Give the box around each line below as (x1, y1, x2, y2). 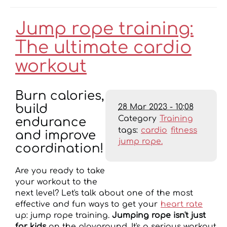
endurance (15, 115, 86, 129)
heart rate (161, 200, 203, 209)
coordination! (15, 141, 103, 156)
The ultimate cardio (15, 37, 192, 57)
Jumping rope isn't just (112, 211, 206, 220)
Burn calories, (15, 89, 104, 103)
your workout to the (15, 177, 97, 187)
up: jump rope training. (15, 211, 112, 220)
